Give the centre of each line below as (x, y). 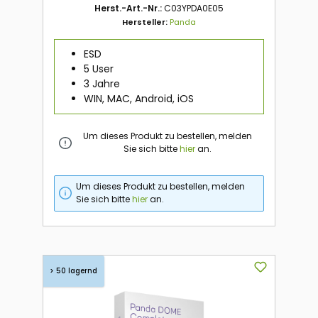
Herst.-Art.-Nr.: (129, 9)
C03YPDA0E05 (194, 9)
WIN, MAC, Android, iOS (138, 98)
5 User (98, 68)
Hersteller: (146, 22)
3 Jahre (102, 83)
